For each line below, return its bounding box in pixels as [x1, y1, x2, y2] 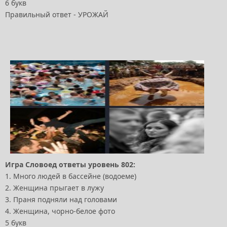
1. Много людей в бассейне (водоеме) [5, 171, 136, 181]
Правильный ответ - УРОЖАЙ [5, 10, 108, 20]
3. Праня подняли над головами [5, 195, 117, 205]
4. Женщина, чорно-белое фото [5, 206, 115, 216]
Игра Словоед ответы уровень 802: [5, 160, 135, 170]
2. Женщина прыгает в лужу [5, 183, 104, 193]
